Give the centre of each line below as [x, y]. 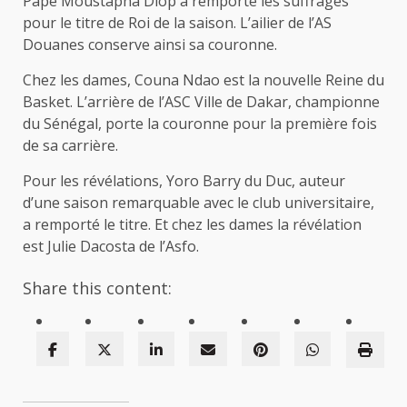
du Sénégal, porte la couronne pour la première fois [200, 124]
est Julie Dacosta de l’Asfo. [111, 247]
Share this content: [97, 288]
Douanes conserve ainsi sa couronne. [150, 45]
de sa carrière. [70, 146]
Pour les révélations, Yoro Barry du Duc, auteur [184, 181]
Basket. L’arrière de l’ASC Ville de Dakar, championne [201, 102]
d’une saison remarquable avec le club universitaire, [199, 203]
